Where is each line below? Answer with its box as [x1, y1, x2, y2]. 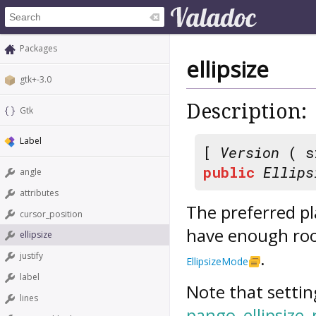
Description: [186, 99, 307, 124]
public [203, 162, 255, 182]
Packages [20, 42, 57, 54]
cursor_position [20, 207, 83, 220]
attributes [20, 186, 59, 199]
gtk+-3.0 [20, 73, 51, 85]
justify [20, 250, 43, 262]
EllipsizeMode [186, 254, 248, 268]
